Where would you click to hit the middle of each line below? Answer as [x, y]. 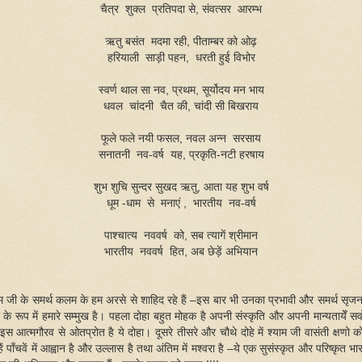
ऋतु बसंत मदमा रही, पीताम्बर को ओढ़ [181, 41]
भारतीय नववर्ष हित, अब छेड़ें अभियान [181, 251]
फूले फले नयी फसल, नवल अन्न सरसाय [181, 138]
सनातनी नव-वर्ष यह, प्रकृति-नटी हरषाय [181, 154]
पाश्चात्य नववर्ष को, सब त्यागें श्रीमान [181, 235]
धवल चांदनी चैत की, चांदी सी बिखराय [181, 106]
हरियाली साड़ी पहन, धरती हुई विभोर [181, 57]
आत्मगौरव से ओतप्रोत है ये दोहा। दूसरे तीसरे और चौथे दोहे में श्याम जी [161, 332]
